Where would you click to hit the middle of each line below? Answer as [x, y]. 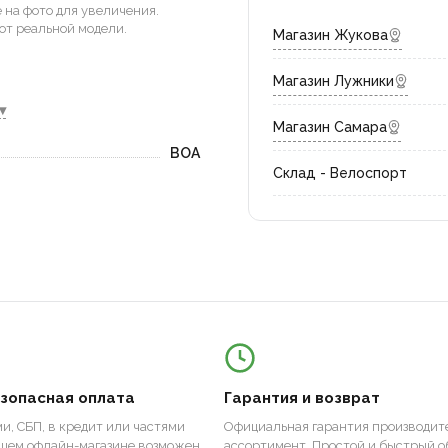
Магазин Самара [330, 127]
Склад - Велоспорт [340, 173]
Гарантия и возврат [302, 398]
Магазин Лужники [333, 81]
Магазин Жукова [330, 35]
